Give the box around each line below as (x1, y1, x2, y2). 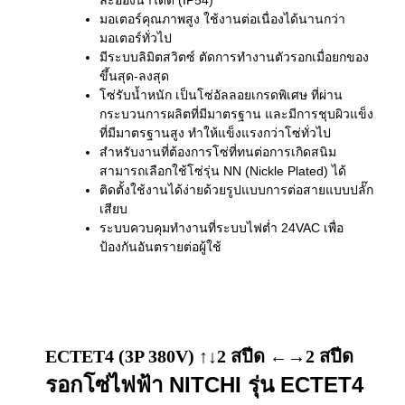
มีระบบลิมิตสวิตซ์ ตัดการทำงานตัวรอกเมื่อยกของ (99, 50, 369, 65)
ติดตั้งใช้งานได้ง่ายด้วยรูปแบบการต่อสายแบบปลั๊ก (99, 183, 373, 198)
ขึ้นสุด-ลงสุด (99, 69, 169, 84)
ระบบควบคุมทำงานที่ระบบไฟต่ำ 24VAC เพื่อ (99, 221, 344, 236)
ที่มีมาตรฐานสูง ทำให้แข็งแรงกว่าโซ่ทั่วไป (99, 126, 331, 141)
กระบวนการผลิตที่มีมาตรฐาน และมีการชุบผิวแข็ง (99, 107, 373, 122)
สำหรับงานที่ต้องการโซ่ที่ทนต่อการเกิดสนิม (99, 145, 336, 160)
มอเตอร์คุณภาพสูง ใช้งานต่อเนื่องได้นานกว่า (99, 12, 345, 27)
